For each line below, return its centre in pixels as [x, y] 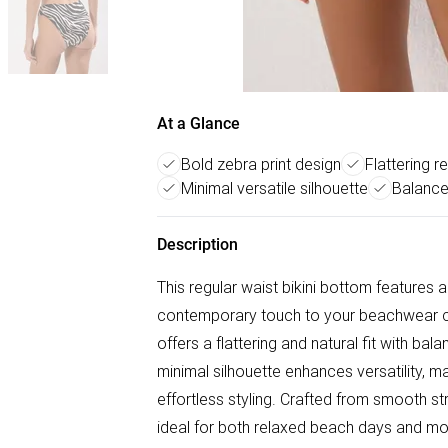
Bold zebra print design [261, 164]
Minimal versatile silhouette [274, 188]
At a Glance [198, 123]
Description [197, 244]
